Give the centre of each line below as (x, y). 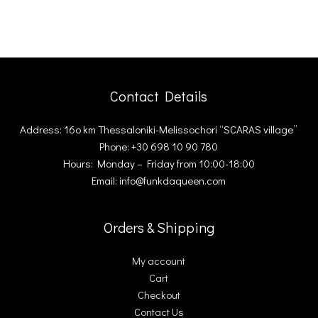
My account (159, 261)
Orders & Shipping (159, 227)
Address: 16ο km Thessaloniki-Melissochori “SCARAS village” (159, 129)
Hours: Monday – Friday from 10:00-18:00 (159, 163)
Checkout (159, 295)
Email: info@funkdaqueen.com (159, 180)
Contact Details (159, 96)
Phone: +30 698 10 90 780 (159, 146)
